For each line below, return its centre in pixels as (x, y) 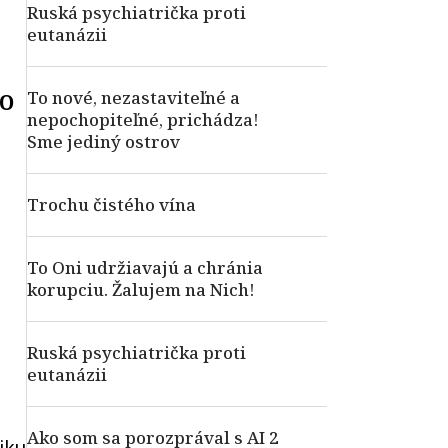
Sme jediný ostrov (103, 141)
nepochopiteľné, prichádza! (143, 119)
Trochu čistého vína (111, 204)
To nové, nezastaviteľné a (133, 97)
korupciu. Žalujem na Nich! (141, 289)
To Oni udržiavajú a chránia (145, 267)
